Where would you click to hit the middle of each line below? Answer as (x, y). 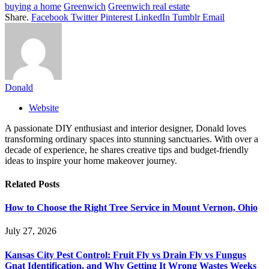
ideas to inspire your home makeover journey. (91, 160)
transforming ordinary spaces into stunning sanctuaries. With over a (131, 139)
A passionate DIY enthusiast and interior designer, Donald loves (125, 128)
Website (44, 107)
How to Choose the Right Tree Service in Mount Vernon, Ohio (131, 208)
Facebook (50, 17)
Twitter (84, 17)
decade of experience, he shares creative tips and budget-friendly (127, 150)
